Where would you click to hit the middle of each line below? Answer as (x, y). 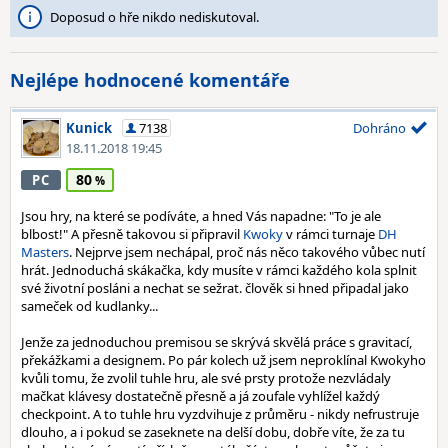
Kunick (89, 128)
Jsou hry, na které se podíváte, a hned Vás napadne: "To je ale (201, 216)
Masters (45, 252)
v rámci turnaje (330, 234)
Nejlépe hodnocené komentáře (150, 80)
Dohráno (379, 128)
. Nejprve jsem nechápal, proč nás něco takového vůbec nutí (247, 252)
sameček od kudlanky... (89, 306)
